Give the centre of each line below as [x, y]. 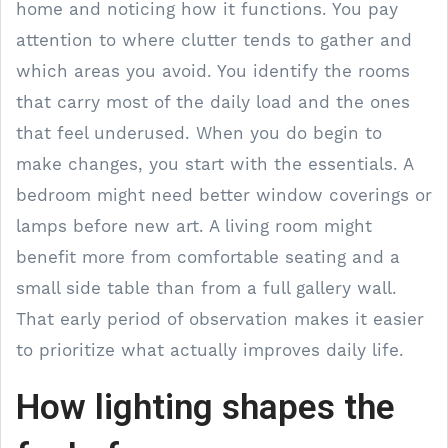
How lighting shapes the [205, 406]
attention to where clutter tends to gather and [214, 39]
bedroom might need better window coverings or [224, 194]
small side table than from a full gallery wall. [206, 287]
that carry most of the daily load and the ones [213, 101]
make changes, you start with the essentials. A [214, 163]
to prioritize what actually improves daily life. [210, 349]
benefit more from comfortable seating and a [208, 256]
